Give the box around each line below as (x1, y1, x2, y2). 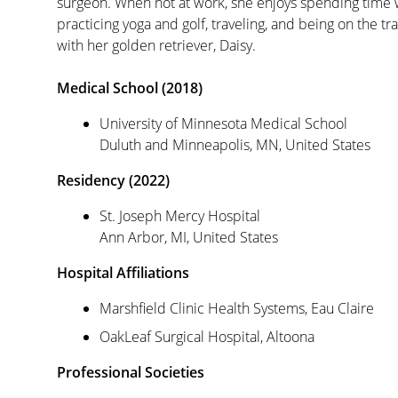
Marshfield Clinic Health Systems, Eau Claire (99, 298, 374, 318)
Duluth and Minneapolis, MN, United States (99, 135, 370, 155)
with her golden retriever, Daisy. (57, 36, 256, 55)
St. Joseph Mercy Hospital (99, 206, 260, 226)
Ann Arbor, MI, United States (99, 227, 278, 247)
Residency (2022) (57, 171, 170, 190)
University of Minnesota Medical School (99, 114, 347, 133)
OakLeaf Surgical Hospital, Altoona (99, 327, 314, 346)
